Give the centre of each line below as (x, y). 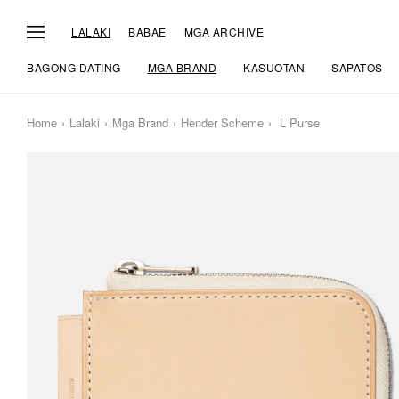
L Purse (298, 122)
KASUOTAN (274, 67)
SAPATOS (357, 67)
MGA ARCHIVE (224, 31)
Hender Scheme (222, 122)
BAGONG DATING (74, 67)
